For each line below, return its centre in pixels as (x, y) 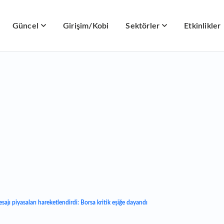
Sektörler (143, 26)
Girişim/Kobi (86, 26)
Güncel (25, 26)
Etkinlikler (202, 26)
